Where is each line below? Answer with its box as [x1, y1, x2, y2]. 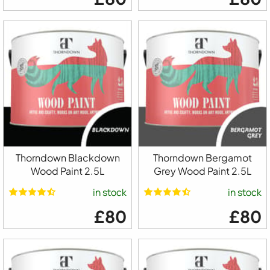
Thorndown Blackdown [15, 151, 120, 165]
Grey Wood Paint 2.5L [153, 165, 252, 178]
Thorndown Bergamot [153, 151, 252, 165]
